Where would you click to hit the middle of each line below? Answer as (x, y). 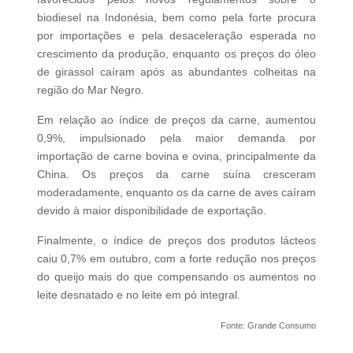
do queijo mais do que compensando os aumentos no (176, 277)
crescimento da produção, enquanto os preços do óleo (176, 54)
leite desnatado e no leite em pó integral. (138, 295)
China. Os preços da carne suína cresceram (176, 175)
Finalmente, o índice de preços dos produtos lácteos (176, 241)
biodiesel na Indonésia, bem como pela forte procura (176, 18)
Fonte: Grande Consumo (269, 326)
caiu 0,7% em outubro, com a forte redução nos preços (176, 259)
